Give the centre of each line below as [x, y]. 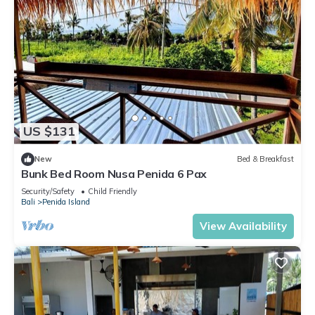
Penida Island [66, 201]
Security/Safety [48, 191]
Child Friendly [112, 191]
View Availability [243, 226]
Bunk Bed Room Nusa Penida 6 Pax [114, 173]
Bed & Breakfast [265, 159]
